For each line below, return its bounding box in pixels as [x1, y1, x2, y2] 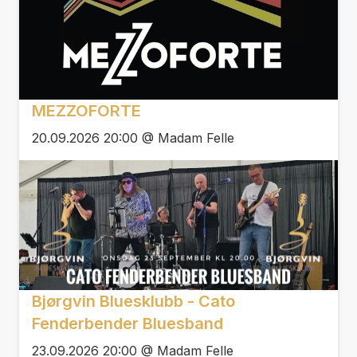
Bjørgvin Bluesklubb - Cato [32, 292, 235, 312]
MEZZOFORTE [32, 100, 141, 120]
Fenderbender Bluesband [32, 314, 223, 334]
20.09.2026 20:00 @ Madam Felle [32, 129, 234, 146]
